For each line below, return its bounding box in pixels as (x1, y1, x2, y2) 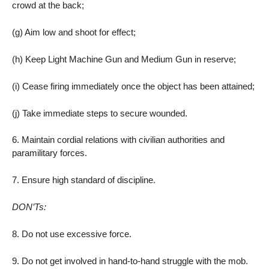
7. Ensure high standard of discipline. (12, 175, 156, 186)
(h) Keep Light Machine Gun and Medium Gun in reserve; (12, 54, 236, 64)
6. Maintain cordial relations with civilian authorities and (12, 134, 225, 145)
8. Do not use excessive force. (12, 228, 131, 239)
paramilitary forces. (12, 148, 87, 159)
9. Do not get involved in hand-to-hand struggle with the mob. (12, 255, 248, 266)
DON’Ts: (12, 201, 46, 212)
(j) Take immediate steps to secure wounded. (12, 107, 187, 118)
